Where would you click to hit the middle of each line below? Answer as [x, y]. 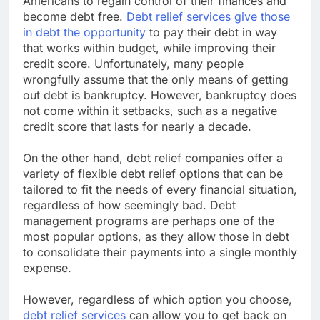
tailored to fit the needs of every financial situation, [160, 189]
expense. [47, 267]
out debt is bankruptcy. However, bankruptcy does [160, 95]
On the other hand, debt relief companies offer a [153, 157]
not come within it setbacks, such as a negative [150, 110]
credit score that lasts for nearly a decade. [137, 126]
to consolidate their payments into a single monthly [160, 252]
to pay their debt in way [211, 32]
